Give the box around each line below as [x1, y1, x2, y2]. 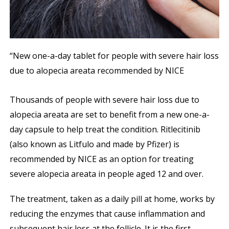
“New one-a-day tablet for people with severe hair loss [9, 50, 219, 62]
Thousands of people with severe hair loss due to [9, 94, 199, 106]
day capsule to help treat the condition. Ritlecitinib [9, 124, 200, 135]
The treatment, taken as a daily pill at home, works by [9, 193, 215, 205]
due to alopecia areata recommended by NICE [9, 65, 184, 77]
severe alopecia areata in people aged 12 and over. [9, 168, 203, 180]
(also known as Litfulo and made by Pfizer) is [9, 139, 179, 150]
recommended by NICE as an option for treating [9, 153, 194, 165]
